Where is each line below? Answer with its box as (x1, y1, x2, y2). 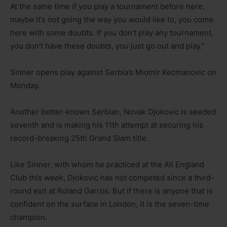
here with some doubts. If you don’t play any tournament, (10, 28, 213, 38)
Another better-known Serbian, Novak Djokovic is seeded (10, 107, 216, 117)
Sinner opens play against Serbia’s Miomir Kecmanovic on (10, 67, 216, 78)
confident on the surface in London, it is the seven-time (10, 199, 209, 209)
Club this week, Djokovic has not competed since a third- (10, 173, 214, 183)
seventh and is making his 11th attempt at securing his (10, 120, 203, 130)
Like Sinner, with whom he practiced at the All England (10, 160, 204, 170)
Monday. (10, 81, 40, 91)
